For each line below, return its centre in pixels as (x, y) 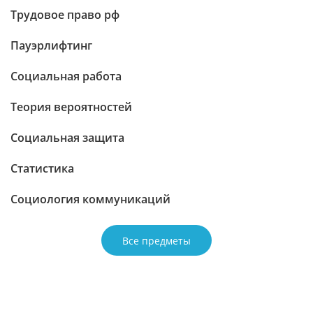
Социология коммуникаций (90, 199)
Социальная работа (66, 76)
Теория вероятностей (71, 107)
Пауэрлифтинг (51, 45)
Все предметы (156, 240)
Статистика (42, 168)
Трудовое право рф (65, 15)
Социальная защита (67, 138)
